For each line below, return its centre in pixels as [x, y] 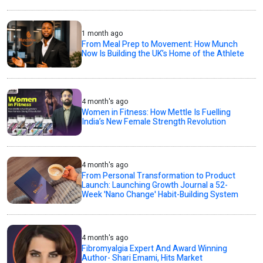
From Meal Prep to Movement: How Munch [160, 44]
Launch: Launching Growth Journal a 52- [155, 185]
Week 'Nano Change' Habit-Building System [160, 194]
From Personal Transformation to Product [159, 176]
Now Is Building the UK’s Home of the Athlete [163, 53]
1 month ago [102, 33]
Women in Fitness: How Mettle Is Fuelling [156, 112]
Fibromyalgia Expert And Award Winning [155, 248]
